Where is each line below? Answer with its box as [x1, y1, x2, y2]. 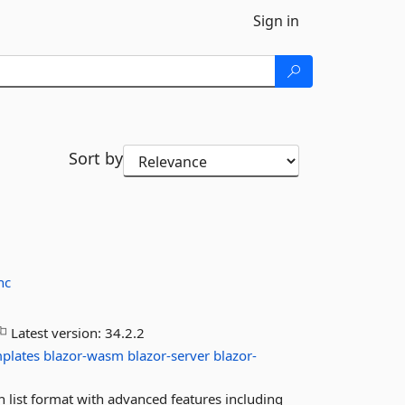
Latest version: [7, 324, 106, 342]
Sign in [253, 11, 299, 31]
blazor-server [127, 346, 211, 364]
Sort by [68, 147, 123, 169]
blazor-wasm [43, 346, 125, 364]
